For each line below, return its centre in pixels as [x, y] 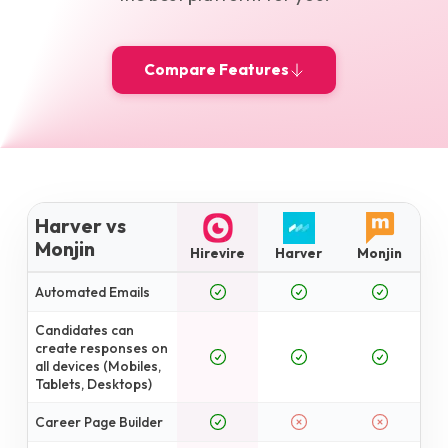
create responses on [102, 347]
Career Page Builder [99, 421]
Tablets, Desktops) [94, 383]
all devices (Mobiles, [98, 365]
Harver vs [81, 225]
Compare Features [216, 70]
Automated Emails [93, 291]
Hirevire [217, 252]
